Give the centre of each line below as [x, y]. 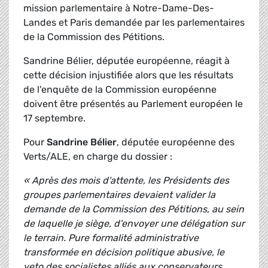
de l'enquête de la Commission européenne [120, 90]
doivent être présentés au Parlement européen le [133, 104]
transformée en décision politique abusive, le [124, 252]
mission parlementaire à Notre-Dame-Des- [119, 8]
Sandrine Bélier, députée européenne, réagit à [127, 61]
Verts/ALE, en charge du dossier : [99, 157]
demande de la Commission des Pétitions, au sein [134, 209]
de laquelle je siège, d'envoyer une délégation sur [134, 224]
